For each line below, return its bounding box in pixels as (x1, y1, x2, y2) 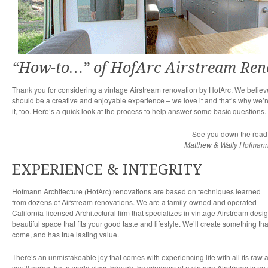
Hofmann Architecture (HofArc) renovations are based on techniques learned (12, 186, 261, 196)
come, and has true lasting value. (12, 229, 119, 239)
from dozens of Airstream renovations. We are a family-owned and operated (12, 197, 257, 207)
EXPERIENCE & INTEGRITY (12, 161, 202, 178)
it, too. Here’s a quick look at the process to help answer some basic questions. (12, 106, 266, 116)
